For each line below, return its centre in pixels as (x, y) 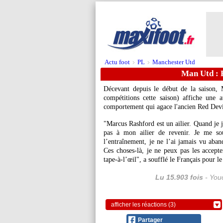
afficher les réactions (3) (143, 205)
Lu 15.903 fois (179, 177)
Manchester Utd (174, 62)
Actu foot (117, 62)
